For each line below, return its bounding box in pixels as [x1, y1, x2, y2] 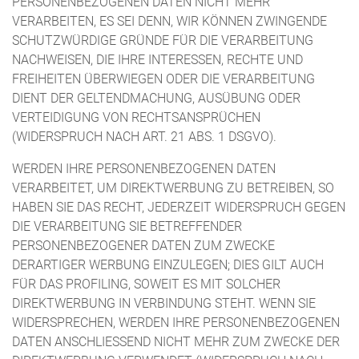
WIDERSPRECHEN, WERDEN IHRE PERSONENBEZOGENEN [12, 315, 340, 330]
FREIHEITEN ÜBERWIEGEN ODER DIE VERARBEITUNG [12, 72, 315, 87]
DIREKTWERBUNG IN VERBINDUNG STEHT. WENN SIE [12, 296, 316, 311]
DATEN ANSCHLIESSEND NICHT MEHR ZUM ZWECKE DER [12, 334, 340, 349]
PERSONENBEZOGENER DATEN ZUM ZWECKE [12, 238, 275, 253]
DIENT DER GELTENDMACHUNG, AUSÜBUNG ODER [12, 91, 301, 107]
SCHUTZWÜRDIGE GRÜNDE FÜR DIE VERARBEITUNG [12, 34, 313, 49]
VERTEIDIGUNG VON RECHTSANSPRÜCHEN [12, 111, 260, 126]
